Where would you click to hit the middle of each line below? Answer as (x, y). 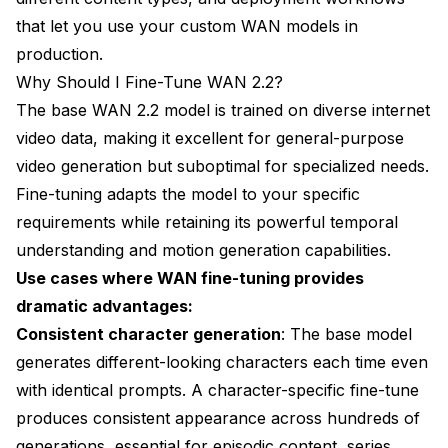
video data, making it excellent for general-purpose (210, 137)
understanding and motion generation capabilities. (203, 249)
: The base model (346, 333)
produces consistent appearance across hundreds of (218, 417)
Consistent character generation (148, 333)
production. (59, 53)
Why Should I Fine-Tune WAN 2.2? (149, 81)
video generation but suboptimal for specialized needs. (222, 165)
